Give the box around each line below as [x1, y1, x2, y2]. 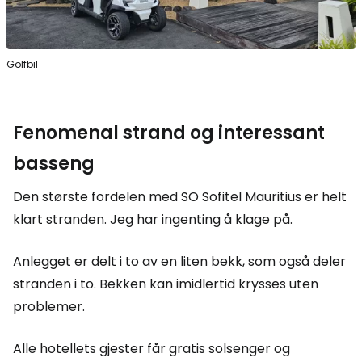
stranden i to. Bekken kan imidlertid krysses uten [13, 275, 318, 294]
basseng [13, 151, 95, 177]
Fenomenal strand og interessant [13, 120, 325, 146]
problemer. [13, 297, 85, 317]
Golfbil [6, 57, 38, 72]
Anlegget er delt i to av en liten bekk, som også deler [13, 252, 346, 271]
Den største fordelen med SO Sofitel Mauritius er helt [13, 187, 347, 207]
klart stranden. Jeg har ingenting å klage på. [13, 210, 293, 229]
